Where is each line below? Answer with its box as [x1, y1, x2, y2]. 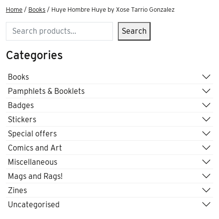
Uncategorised [8, 199, 60, 209]
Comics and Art [8, 143, 62, 153]
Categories [6, 48, 63, 63]
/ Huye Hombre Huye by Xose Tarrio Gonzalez [45, 6, 175, 14]
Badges [8, 100, 34, 110]
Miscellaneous [8, 157, 57, 167]
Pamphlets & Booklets [8, 86, 85, 96]
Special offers [8, 129, 57, 138]
